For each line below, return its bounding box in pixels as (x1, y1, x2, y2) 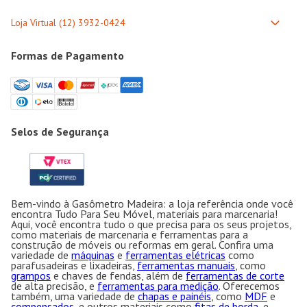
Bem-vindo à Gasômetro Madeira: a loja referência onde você (11, 196, 293, 210)
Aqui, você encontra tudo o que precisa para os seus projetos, (11, 217, 291, 231)
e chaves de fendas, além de (51, 268, 186, 282)
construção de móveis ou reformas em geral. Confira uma (11, 237, 273, 251)
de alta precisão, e (11, 278, 97, 293)
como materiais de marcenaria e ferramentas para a (11, 227, 248, 241)
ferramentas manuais (137, 258, 235, 272)
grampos (11, 268, 51, 282)
